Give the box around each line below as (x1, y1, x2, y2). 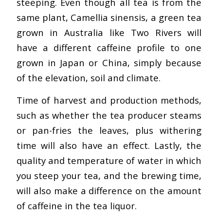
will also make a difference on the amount (16, 184, 202, 197)
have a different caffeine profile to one (16, 41, 202, 54)
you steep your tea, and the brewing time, (16, 169, 202, 182)
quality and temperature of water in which (16, 154, 202, 167)
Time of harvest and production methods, (16, 94, 202, 107)
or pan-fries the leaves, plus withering (16, 124, 202, 137)
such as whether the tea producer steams (16, 109, 202, 122)
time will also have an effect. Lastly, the (16, 139, 202, 152)
